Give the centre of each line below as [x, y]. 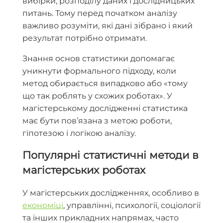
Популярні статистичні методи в [111, 155]
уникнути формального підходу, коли [99, 71]
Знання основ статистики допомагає [99, 58]
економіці [43, 205]
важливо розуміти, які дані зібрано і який [108, 25]
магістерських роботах [84, 170]
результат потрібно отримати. [85, 38]
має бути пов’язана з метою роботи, [97, 120]
